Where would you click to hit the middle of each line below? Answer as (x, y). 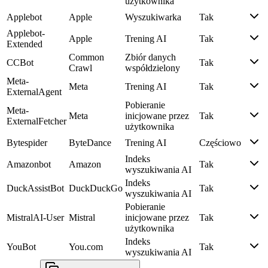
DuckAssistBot (35, 188)
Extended (25, 44)
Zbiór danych (150, 57)
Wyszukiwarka (153, 17)
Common (86, 57)
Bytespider (27, 143)
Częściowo (220, 143)
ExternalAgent (34, 92)
